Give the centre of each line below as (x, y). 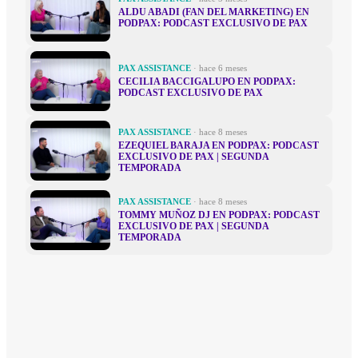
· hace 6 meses (220, 69)
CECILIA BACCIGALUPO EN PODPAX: (207, 82)
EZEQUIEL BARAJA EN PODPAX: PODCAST (219, 146)
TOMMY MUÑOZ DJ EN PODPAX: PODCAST (219, 215)
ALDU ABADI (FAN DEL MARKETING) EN (214, 12)
